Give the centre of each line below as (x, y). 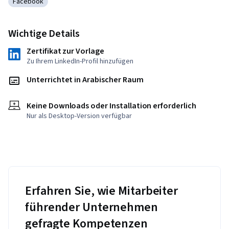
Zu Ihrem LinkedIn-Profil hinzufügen (80, 62)
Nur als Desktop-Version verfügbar (79, 116)
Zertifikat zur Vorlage (65, 51)
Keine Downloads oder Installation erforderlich (111, 106)
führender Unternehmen (91, 208)
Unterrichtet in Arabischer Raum (85, 80)
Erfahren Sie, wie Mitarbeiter (102, 191)
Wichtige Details (44, 34)
